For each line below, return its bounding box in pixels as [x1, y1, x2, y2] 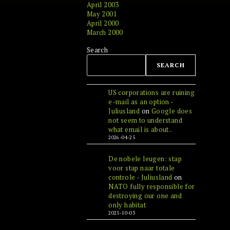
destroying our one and [108, 191, 182, 200]
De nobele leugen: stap [108, 154, 182, 163]
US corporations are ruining [108, 88, 195, 97]
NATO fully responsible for [108, 182, 195, 191]
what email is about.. [108, 125, 172, 134]
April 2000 [86, 18, 119, 28]
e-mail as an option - [108, 97, 174, 106]
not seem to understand [108, 116, 182, 125]
